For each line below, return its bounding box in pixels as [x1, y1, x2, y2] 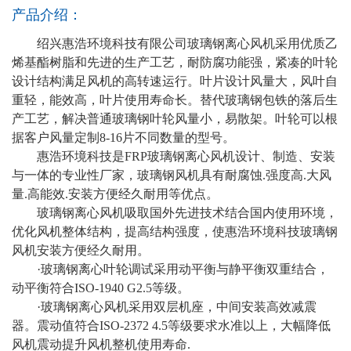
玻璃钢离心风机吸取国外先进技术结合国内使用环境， [37, 205, 338, 219]
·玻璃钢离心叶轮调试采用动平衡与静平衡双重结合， [37, 262, 329, 276]
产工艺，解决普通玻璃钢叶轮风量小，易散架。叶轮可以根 [12, 111, 338, 125]
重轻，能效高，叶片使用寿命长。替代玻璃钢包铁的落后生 [12, 92, 338, 107]
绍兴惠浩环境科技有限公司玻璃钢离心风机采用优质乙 [37, 36, 338, 50]
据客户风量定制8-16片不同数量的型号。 [12, 130, 235, 144]
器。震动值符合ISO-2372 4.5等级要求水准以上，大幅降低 [12, 318, 331, 332]
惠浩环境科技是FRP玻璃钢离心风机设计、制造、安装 [37, 149, 335, 163]
